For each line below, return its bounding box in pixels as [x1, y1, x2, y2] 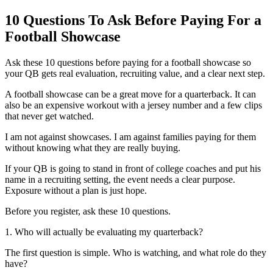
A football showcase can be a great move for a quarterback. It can [5, 88, 256, 99]
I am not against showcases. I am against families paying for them [5, 131, 256, 142]
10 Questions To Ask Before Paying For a [5, 12, 261, 28]
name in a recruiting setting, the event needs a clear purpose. [5, 174, 235, 185]
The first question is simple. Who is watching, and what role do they [5, 247, 266, 258]
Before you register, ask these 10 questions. [5, 205, 171, 216]
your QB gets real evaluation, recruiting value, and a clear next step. [5, 68, 265, 79]
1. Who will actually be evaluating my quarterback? [5, 226, 203, 237]
